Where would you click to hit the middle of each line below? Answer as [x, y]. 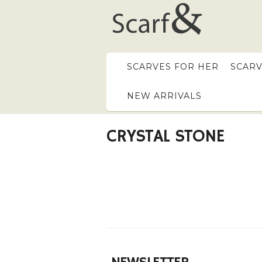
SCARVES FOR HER [173, 67]
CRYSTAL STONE [165, 137]
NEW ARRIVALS [164, 96]
